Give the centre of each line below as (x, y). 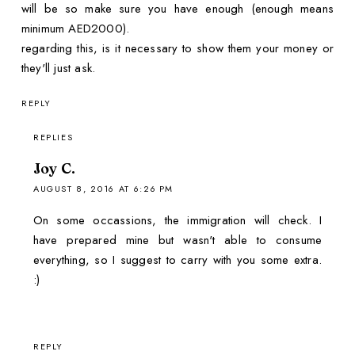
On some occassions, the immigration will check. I (177, 221)
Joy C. (54, 169)
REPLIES (53, 137)
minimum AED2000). (75, 28)
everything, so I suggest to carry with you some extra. (177, 260)
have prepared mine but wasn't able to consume (177, 240)
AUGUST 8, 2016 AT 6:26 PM (103, 189)
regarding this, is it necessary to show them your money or (177, 48)
